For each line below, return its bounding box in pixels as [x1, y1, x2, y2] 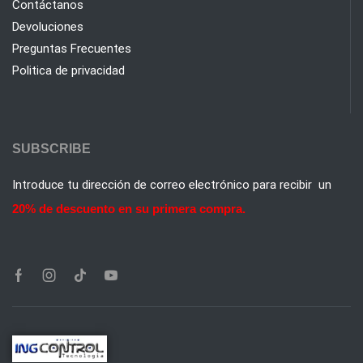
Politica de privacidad [12, 62, 125, 78]
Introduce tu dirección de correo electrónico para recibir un [12, 177, 331, 193]
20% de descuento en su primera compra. [12, 202, 246, 216]
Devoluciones [12, 19, 83, 34]
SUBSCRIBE [12, 142, 91, 156]
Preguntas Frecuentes [12, 41, 131, 56]
